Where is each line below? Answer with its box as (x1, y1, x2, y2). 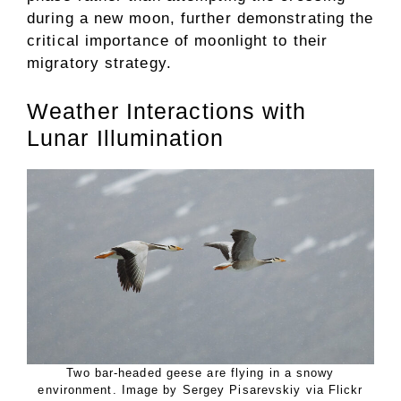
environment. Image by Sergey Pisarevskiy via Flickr (38, 382, 363, 397)
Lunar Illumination (27, 124, 224, 150)
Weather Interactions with (27, 98, 307, 124)
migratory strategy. (27, 55, 172, 73)
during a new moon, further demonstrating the (27, 10, 374, 28)
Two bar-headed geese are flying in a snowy (66, 365, 335, 380)
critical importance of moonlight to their (27, 32, 328, 50)
